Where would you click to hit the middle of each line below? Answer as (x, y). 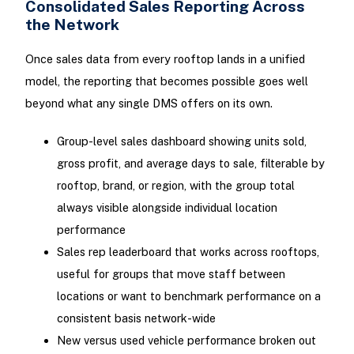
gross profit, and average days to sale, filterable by (190, 163)
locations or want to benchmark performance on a (188, 296)
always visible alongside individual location (167, 207)
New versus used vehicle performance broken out (186, 340)
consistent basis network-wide (136, 318)
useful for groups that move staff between (171, 273)
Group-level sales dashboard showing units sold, (181, 141)
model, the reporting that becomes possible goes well (166, 81)
